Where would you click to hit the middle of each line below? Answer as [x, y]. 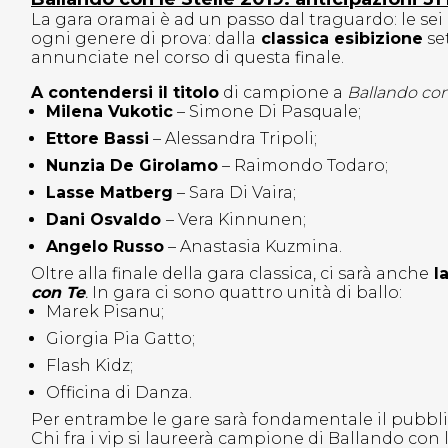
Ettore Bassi [97, 139]
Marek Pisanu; [105, 312]
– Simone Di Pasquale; [269, 112]
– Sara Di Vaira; [236, 193]
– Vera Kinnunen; [238, 220]
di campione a [283, 93]
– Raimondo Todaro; [305, 166]
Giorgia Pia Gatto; [120, 339]
